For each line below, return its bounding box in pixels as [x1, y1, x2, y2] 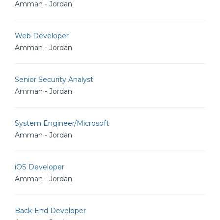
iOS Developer [15, 163, 64, 171]
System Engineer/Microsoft [15, 119, 109, 128]
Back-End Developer [15, 206, 86, 215]
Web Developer [15, 31, 69, 40]
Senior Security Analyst [15, 75, 93, 84]
